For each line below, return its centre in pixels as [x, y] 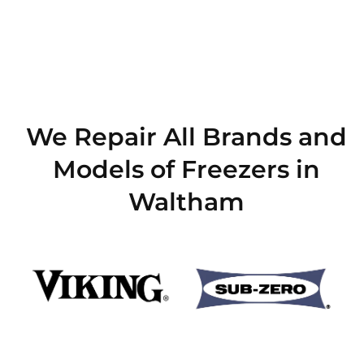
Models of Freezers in [186, 169]
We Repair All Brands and [186, 136]
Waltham [186, 201]
